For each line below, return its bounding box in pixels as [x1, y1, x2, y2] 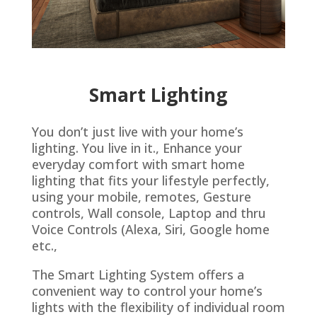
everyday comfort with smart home [31, 156, 245, 173]
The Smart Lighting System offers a [31, 266, 244, 284]
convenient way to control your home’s [31, 282, 263, 300]
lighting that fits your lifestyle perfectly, [31, 172, 270, 190]
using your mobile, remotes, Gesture [31, 188, 251, 206]
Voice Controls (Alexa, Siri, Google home [31, 221, 270, 238]
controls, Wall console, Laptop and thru [31, 204, 266, 222]
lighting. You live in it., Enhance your [31, 139, 242, 157]
